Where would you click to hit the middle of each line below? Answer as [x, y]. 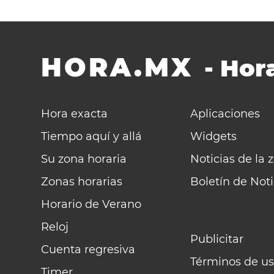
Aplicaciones [225, 114]
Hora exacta [75, 114]
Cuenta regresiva [88, 250]
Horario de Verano [91, 204]
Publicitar [217, 239]
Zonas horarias [82, 182]
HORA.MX [117, 67]
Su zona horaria [84, 159]
